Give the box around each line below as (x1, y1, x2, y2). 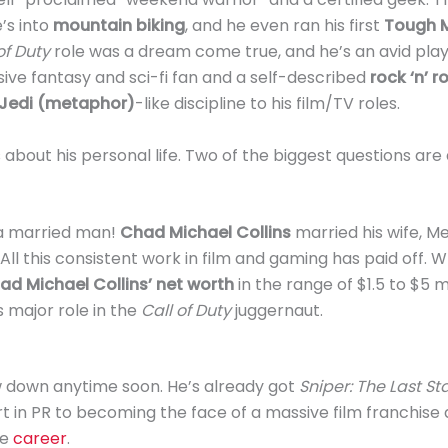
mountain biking (52, 14, 185, 38)
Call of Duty (140, 299, 231, 323)
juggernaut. (230, 299, 323, 323)
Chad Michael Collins (119, 221, 291, 245)
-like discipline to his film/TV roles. (134, 92, 400, 116)
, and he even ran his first (184, 14, 384, 38)
